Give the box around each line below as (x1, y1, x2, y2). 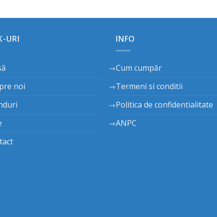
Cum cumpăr (116, 62, 162, 74)
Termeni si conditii (116, 81, 183, 92)
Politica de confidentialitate (116, 99, 213, 110)
